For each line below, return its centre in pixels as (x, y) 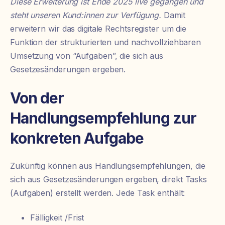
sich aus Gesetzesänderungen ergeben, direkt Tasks (109, 179)
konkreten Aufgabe (77, 138)
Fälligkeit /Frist (57, 218)
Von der (37, 98)
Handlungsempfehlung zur (103, 118)
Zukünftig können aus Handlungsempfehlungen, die (108, 165)
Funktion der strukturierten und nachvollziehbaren (106, 42)
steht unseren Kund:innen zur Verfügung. (87, 15)
